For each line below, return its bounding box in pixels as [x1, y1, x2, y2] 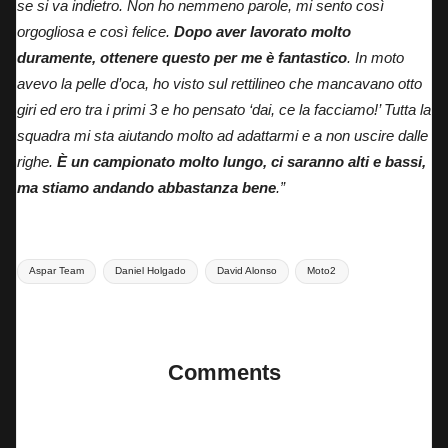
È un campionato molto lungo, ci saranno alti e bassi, [57, 152, 426, 170]
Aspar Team [29, 265, 85, 277]
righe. [17, 152, 57, 170]
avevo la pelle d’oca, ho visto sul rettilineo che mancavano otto [17, 74, 422, 92]
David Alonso [216, 265, 277, 277]
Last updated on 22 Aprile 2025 [34, 302, 205, 317]
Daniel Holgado [114, 265, 186, 277]
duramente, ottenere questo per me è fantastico [17, 48, 347, 66]
